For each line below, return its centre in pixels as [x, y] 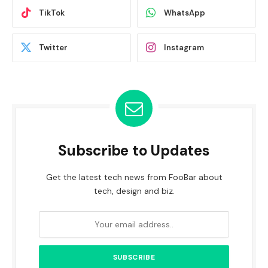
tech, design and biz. [134, 191]
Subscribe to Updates [134, 150]
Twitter [53, 48]
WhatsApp [185, 13]
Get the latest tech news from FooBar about [134, 177]
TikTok [52, 13]
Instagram [184, 48]
